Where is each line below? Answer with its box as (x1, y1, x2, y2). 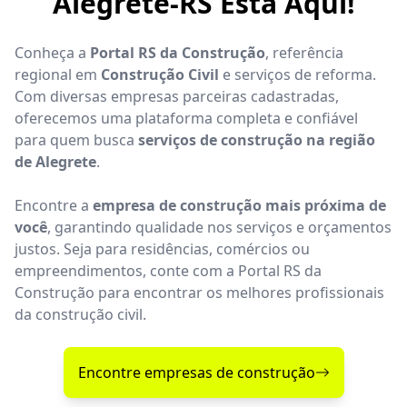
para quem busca (15, 129, 138, 150)
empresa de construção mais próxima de (93, 194, 386, 215)
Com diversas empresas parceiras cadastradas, (15, 85, 339, 106)
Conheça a (15, 42, 90, 63)
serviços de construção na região (138, 129, 375, 150)
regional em (15, 64, 101, 84)
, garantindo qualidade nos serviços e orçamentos (47, 216, 392, 237)
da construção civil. (15, 303, 146, 324)
